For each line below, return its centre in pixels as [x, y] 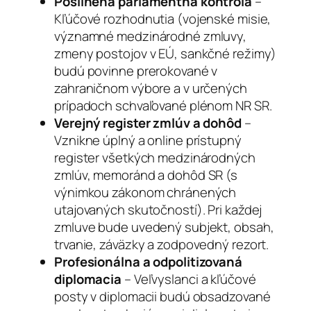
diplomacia [88, 279]
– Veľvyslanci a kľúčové [189, 279]
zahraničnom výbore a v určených [151, 88]
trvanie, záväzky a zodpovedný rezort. [162, 244]
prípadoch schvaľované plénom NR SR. [163, 105]
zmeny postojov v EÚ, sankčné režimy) [166, 53]
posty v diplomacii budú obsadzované [162, 296]
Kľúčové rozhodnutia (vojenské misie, [163, 18]
